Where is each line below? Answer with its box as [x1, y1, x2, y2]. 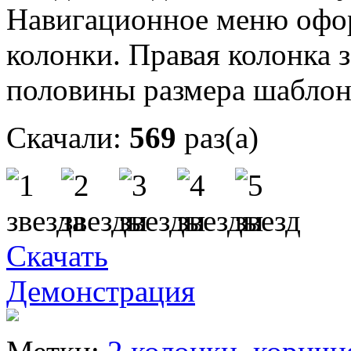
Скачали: [6, 121, 121, 155]
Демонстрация [6, 274, 195, 309]
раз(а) [184, 121, 259, 155]
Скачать [6, 239, 108, 273]
